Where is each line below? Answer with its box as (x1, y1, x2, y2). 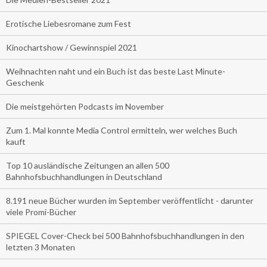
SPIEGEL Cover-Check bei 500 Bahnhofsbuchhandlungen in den (6, 230, 244, 241)
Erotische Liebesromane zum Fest (6, 18, 131, 29)
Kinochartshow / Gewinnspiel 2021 (6, 42, 137, 52)
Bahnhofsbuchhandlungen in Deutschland (6, 171, 162, 182)
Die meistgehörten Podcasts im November (6, 101, 164, 111)
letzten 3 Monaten (6, 241, 75, 252)
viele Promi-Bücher (6, 206, 76, 217)
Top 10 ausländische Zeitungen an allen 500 (6, 160, 169, 170)
